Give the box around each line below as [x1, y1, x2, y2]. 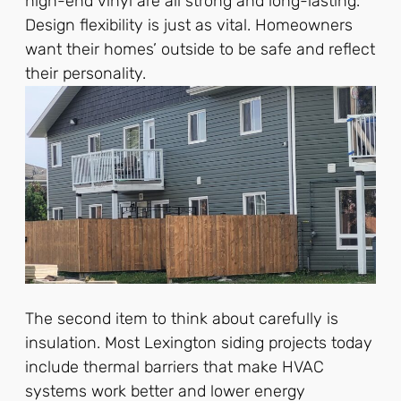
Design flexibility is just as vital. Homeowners [25, 14, 353, 35]
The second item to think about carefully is [25, 308, 338, 328]
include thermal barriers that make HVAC [25, 356, 324, 377]
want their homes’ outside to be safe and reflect [25, 38, 375, 59]
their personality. [25, 63, 146, 83]
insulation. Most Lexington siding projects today [25, 332, 372, 353]
